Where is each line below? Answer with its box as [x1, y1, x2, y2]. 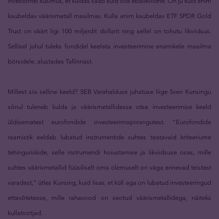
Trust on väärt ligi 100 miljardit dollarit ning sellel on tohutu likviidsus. [8, 27, 211, 35]
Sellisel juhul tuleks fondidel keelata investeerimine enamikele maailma [8, 42, 211, 50]
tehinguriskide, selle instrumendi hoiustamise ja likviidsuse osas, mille [8, 148, 211, 156]
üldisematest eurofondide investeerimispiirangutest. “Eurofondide [8, 118, 211, 126]
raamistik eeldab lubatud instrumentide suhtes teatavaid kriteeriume [8, 133, 211, 141]
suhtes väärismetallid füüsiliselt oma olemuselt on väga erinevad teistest [8, 163, 211, 171]
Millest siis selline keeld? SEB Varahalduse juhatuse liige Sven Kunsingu [8, 88, 211, 95]
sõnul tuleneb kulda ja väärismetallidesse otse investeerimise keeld [8, 103, 211, 110]
